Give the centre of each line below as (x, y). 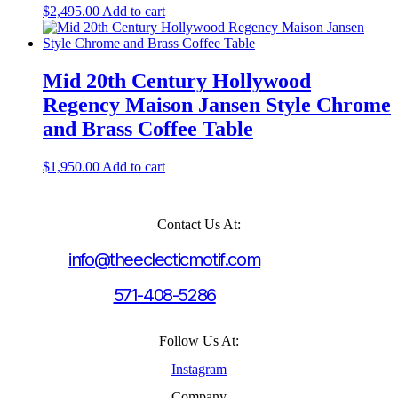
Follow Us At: (199, 341)
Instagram (199, 369)
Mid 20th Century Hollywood (177, 80)
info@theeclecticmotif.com (165, 260)
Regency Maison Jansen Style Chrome (217, 104)
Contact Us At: (199, 225)
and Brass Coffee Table (148, 128)
